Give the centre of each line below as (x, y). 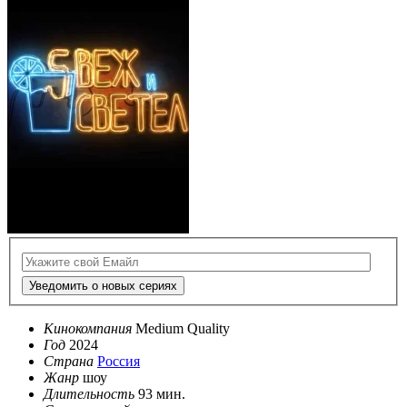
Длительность (89, 394)
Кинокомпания (88, 329)
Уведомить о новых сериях (103, 286)
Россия (119, 362)
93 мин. (162, 394)
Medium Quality (183, 329)
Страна (69, 362)
